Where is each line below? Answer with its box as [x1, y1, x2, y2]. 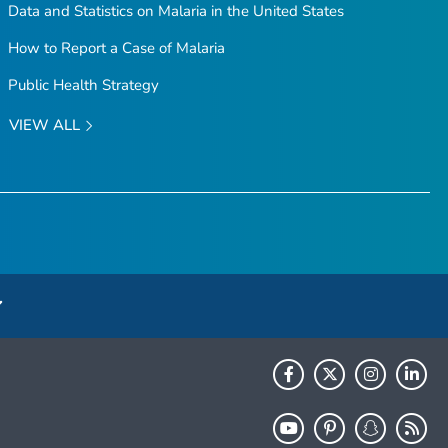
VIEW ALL [8, 115, 84, 135]
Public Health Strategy [7, 75, 159, 95]
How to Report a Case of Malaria [7, 38, 225, 58]
